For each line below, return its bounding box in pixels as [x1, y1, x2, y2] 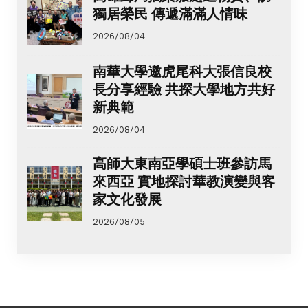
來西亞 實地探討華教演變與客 [93, 171, 275, 190]
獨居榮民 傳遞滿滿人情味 [93, 4, 247, 23]
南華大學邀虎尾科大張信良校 [93, 61, 272, 80]
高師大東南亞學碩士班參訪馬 [93, 153, 272, 173]
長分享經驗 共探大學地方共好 [93, 79, 275, 98]
